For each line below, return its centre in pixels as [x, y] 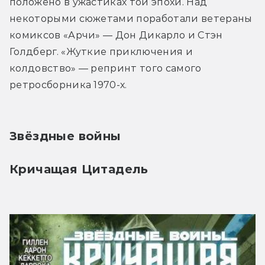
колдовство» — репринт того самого [106, 69]
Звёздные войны [65, 136]
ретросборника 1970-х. [68, 85]
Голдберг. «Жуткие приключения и [101, 52]
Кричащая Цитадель [79, 169]
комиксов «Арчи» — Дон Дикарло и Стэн [116, 35]
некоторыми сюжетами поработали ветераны [131, 19]
